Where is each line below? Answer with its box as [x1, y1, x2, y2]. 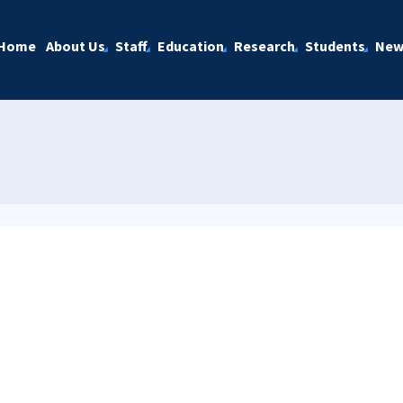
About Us [45, 37, 105, 55]
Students [304, 37, 365, 55]
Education [157, 37, 224, 55]
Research [233, 37, 295, 55]
